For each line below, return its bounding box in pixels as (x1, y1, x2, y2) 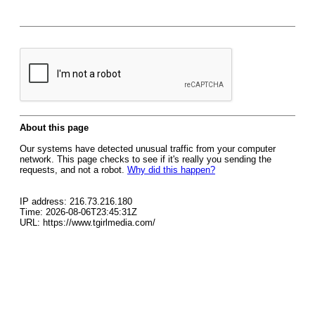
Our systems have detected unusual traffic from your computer (20, 143, 276, 154)
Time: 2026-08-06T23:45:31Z (20, 207, 137, 217)
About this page (20, 122, 89, 133)
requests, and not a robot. (20, 165, 127, 175)
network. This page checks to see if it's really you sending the (20, 154, 271, 165)
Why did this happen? (127, 165, 215, 175)
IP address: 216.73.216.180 (20, 196, 132, 207)
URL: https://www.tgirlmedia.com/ (20, 217, 155, 228)
